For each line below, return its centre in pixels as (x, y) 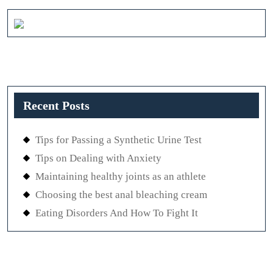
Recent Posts (56, 105)
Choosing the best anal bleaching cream (121, 194)
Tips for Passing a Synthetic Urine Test (119, 140)
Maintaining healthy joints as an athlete (121, 176)
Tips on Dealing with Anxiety (98, 158)
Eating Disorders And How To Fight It (117, 213)
